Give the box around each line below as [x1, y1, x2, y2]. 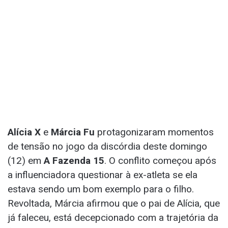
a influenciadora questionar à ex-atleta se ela [8, 168, 197, 181]
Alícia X [8, 126, 41, 138]
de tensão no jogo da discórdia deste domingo [8, 140, 207, 152]
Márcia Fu [51, 126, 95, 138]
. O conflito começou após [104, 154, 216, 166]
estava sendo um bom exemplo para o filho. [8, 183, 194, 195]
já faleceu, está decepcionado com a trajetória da [8, 211, 218, 223]
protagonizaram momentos [95, 126, 214, 138]
